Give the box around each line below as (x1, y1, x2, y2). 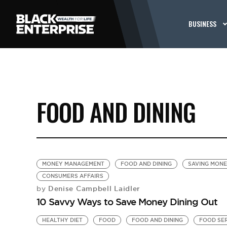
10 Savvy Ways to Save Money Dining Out (36, 196, 217, 208)
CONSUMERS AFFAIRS (42, 173, 103, 179)
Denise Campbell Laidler (46, 184, 141, 193)
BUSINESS (188, 18, 217, 29)
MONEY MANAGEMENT (42, 161, 104, 167)
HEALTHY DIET (42, 217, 83, 223)
